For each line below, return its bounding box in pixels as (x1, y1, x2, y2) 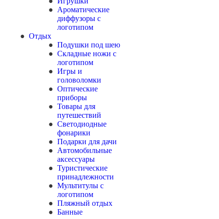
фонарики (57, 129, 90, 137)
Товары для (57, 102, 95, 110)
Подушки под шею (57, 41, 120, 49)
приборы (57, 93, 87, 102)
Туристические (57, 164, 108, 172)
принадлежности (57, 173, 114, 181)
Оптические (57, 85, 98, 93)
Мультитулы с (57, 181, 104, 190)
